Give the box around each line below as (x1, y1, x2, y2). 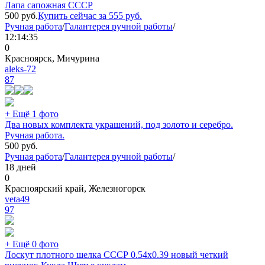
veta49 (5, 194, 30, 205)
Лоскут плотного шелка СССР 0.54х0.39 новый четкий (5, 250, 228, 260)
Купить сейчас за (38, 11, 109, 21)
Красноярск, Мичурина (5, 53, 99, 64)
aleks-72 (5, 64, 36, 75)
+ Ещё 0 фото (5, 239, 59, 250)
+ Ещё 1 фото (5, 109, 59, 119)
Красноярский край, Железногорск (5, 183, 146, 194)
